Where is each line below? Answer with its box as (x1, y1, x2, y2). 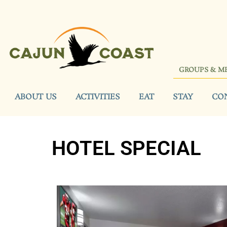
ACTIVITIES (75, 91, 120, 102)
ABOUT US (15, 91, 57, 102)
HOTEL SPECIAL (52, 136, 201, 161)
